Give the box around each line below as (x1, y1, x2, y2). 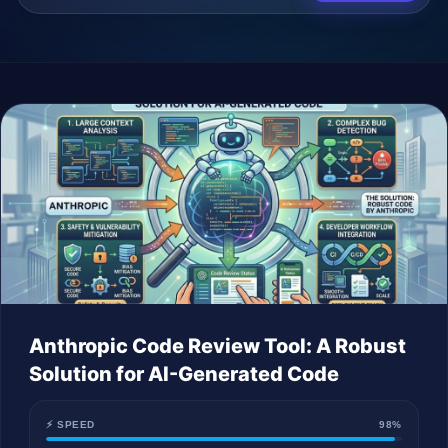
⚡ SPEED (46, 419, 95, 430)
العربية (314, 281, 359, 298)
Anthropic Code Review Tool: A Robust (29, 334, 406, 358)
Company (256, 50, 366, 77)
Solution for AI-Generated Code (29, 362, 339, 386)
